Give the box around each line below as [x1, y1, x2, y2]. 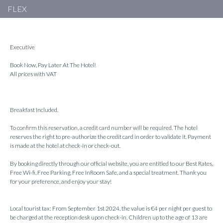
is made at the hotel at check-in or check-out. [10, 142, 120, 149]
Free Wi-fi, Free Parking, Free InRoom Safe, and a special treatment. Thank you [10, 169, 207, 176]
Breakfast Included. [10, 106, 58, 113]
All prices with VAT [10, 70, 57, 78]
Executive [10, 43, 35, 51]
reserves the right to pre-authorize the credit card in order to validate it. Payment [10, 133, 211, 140]
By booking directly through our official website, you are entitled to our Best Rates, [10, 160, 213, 167]
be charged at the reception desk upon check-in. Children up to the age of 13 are [10, 214, 208, 221]
